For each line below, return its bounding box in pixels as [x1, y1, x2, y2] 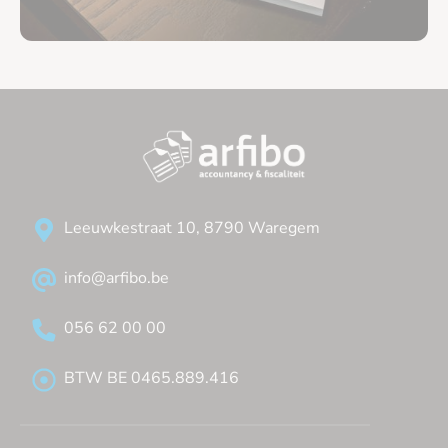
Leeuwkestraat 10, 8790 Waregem [64, 216, 320, 239]
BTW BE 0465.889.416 [64, 366, 239, 389]
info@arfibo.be [64, 266, 169, 289]
